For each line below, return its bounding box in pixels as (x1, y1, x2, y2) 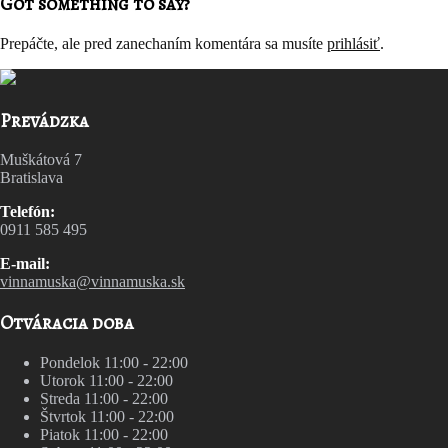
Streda (40, 389, 84, 407)
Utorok (40, 371, 89, 389)
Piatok (40, 425, 84, 443)
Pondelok (40, 353, 104, 371)
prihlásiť (327, 34, 380, 52)
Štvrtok (40, 407, 90, 425)
